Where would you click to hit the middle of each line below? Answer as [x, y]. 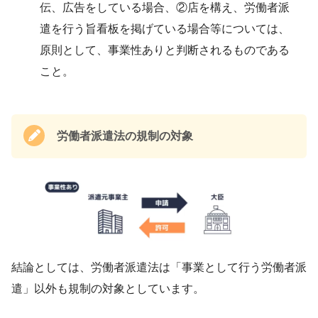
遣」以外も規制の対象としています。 [108, 288]
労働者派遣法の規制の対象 [125, 136]
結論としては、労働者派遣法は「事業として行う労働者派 [159, 267]
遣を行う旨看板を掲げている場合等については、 [165, 28]
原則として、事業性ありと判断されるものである [165, 50]
